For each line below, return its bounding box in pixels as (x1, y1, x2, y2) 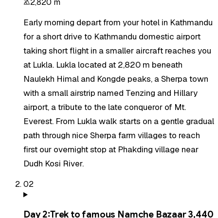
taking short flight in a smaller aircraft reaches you (23, 45, 211, 56)
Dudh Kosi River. (23, 158, 84, 169)
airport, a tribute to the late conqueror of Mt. (23, 102, 186, 113)
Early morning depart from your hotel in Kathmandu (23, 17, 213, 28)
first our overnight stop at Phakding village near (23, 144, 199, 155)
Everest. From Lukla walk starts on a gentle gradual (23, 116, 214, 127)
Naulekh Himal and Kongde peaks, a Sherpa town (23, 73, 208, 85)
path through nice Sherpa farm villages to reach (23, 130, 200, 141)
